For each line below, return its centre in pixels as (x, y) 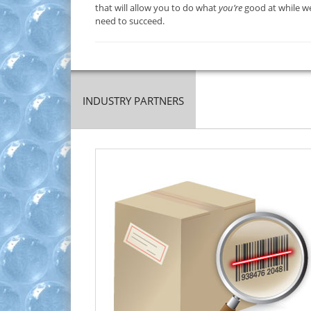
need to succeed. (130, 21)
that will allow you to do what (157, 8)
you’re (230, 8)
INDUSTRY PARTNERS (133, 101)
